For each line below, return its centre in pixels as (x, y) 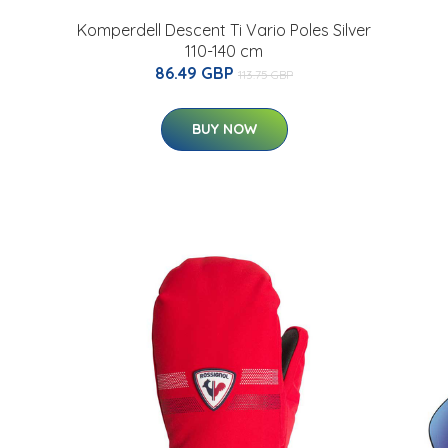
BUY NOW (224, 129)
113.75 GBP (265, 74)
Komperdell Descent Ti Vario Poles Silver (224, 30)
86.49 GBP (196, 73)
